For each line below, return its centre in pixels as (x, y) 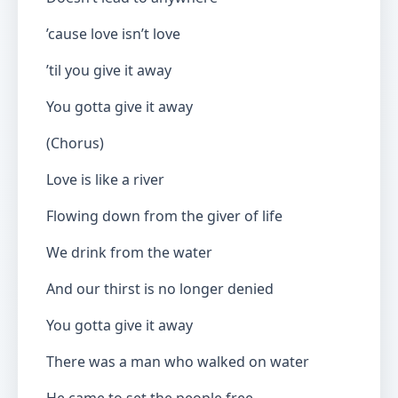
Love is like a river (105, 179)
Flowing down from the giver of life (164, 216)
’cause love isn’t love (113, 34)
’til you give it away (109, 70)
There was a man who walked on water (178, 362)
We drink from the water (129, 252)
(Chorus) (75, 143)
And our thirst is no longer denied (160, 289)
